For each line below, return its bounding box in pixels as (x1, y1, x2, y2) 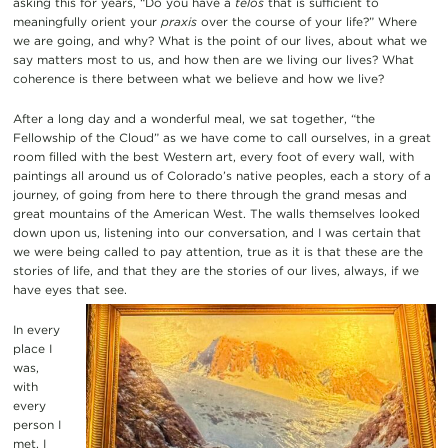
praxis (160, 13, 197, 29)
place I (12, 340, 52, 356)
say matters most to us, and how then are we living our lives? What (12, 51, 414, 67)
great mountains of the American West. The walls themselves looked (12, 205, 420, 221)
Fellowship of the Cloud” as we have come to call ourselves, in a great (12, 129, 431, 145)
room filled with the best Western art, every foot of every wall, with (12, 148, 414, 164)
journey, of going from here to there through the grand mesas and (12, 186, 407, 202)
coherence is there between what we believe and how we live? (12, 70, 384, 86)
